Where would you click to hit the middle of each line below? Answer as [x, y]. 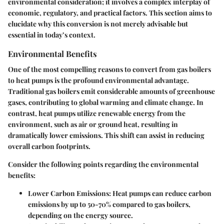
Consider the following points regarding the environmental [103, 164]
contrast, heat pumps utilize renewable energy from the [97, 113]
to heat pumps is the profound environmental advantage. [98, 80]
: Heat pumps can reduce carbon [160, 193]
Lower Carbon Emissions [68, 193]
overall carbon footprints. [49, 146]
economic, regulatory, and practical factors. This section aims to [110, 13]
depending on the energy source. [80, 215]
